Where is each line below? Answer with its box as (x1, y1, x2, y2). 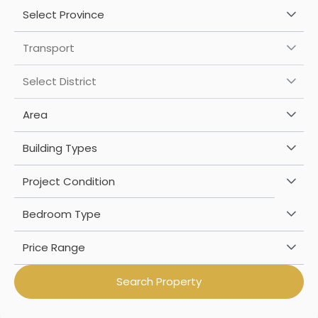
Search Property (116, 274, 202, 289)
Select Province (23, 7, 104, 22)
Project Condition (23, 174, 115, 189)
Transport (23, 40, 75, 55)
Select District (23, 74, 97, 89)
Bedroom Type (23, 207, 101, 221)
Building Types (23, 141, 97, 155)
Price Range (23, 240, 85, 255)
